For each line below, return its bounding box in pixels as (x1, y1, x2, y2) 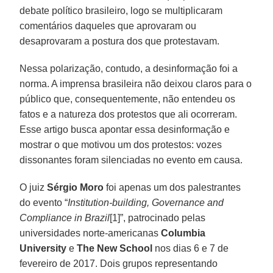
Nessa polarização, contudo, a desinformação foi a (19, 63, 238, 74)
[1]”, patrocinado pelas (110, 212, 206, 223)
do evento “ (19, 197, 68, 208)
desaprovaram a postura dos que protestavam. (19, 35, 220, 46)
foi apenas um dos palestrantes (104, 182, 241, 193)
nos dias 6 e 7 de (152, 243, 229, 253)
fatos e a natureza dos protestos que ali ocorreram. (19, 108, 238, 119)
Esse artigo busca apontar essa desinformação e (19, 124, 230, 135)
